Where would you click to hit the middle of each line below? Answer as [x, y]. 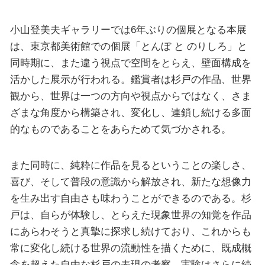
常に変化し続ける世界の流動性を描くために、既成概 [130, 248]
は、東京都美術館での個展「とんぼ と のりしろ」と [128, 46]
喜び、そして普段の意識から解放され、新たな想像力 [130, 182]
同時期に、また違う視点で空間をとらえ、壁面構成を [130, 62]
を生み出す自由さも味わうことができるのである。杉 [130, 198]
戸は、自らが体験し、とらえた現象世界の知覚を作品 [130, 215]
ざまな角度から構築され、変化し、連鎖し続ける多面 [130, 112]
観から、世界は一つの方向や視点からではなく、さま [130, 96]
